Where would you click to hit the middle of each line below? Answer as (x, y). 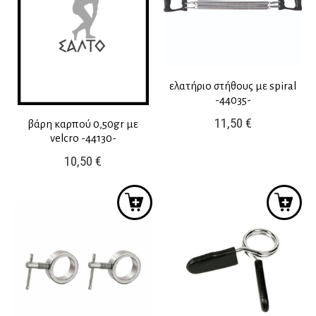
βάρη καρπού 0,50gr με (83, 124)
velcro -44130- (83, 138)
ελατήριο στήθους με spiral (233, 86)
